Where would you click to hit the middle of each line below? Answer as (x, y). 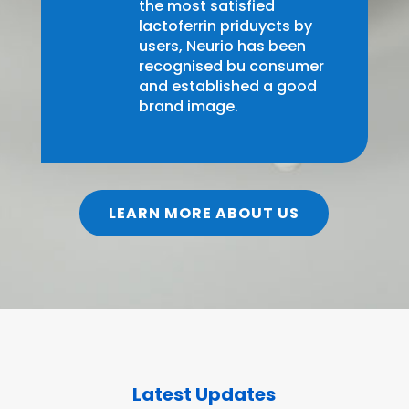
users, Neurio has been (222, 47)
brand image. (188, 107)
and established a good (227, 87)
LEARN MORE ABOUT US (204, 214)
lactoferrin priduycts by (225, 26)
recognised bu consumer (231, 67)
